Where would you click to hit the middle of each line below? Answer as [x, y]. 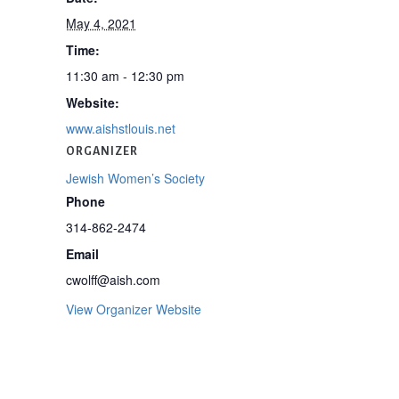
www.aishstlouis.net [120, 128]
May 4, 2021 [101, 23]
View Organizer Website [133, 309]
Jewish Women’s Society [135, 178]
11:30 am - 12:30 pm [125, 75]
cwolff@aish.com [113, 279]
